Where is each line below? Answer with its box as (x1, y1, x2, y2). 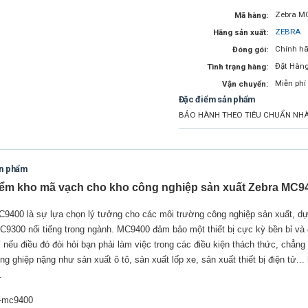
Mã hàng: (234, 10, 268, 20)
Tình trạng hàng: (206, 62, 268, 71)
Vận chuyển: (221, 79, 268, 89)
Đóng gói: (232, 45, 268, 54)
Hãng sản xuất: (212, 27, 268, 37)
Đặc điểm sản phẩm (178, 94, 256, 104)
